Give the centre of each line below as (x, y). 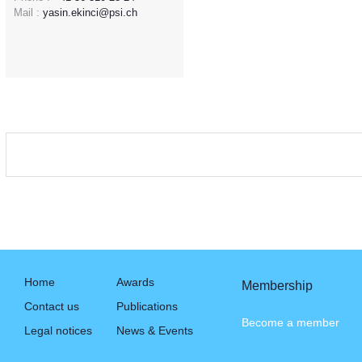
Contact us (52, 306)
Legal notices (58, 330)
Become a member (290, 322)
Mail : (27, 12)
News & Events (155, 330)
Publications (147, 306)
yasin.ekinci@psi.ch (90, 12)
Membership (277, 285)
